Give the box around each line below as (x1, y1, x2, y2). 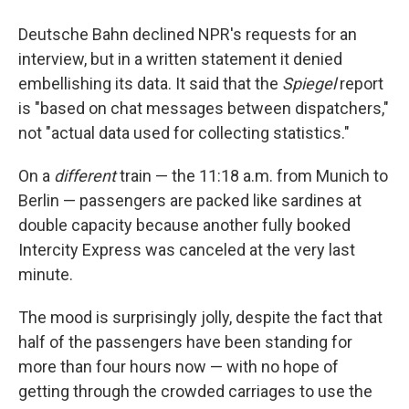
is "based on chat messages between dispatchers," (18, 99, 389, 118)
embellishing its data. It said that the (18, 74, 282, 93)
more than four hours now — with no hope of (18, 357, 339, 376)
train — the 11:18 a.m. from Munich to (116, 166, 388, 185)
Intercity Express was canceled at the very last (18, 240, 355, 259)
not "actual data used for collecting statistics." (18, 123, 350, 142)
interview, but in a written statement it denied (18, 49, 342, 68)
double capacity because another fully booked (18, 215, 351, 235)
